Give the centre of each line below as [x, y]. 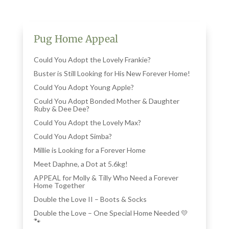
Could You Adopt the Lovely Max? [88, 122]
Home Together [60, 185]
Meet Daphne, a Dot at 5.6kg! [81, 164]
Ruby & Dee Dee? [62, 108]
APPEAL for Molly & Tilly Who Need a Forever [106, 177]
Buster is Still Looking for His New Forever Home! [112, 73]
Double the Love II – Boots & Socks [90, 199]
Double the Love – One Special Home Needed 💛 [111, 213]
